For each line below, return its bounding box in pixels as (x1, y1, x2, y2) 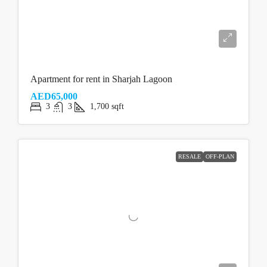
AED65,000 (30, 91, 77, 101)
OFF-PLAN (206, 153, 234, 160)
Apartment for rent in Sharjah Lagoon (30, 73, 172, 84)
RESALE (178, 153, 201, 160)
